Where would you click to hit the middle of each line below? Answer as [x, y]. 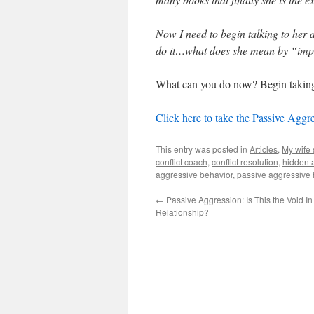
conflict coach [182, 162]
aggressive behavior [194, 174]
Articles [264, 149]
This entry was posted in [203, 149]
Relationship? [182, 212]
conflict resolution [245, 162]
